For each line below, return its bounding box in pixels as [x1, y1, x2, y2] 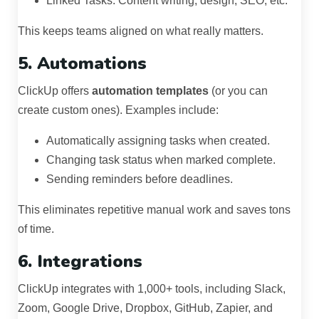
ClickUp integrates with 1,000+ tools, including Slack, [18, 283, 286, 296]
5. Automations [18, 52, 147, 75]
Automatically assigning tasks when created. [46, 135, 270, 147]
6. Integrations [18, 250, 142, 273]
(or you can [209, 85, 268, 98]
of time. [18, 223, 54, 236]
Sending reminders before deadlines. [46, 173, 233, 186]
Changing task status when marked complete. [46, 154, 276, 167]
